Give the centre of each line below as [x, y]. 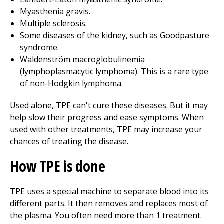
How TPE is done [58, 166]
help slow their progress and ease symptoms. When [107, 117]
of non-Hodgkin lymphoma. [71, 83]
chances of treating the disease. [69, 141]
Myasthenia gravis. [55, 11]
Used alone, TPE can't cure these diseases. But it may [109, 105]
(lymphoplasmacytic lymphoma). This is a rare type [114, 71]
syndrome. [39, 47]
